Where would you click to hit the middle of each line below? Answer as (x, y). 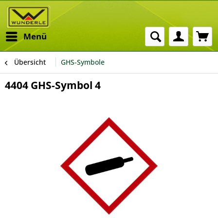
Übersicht (30, 62)
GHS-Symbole (83, 62)
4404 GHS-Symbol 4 (53, 85)
